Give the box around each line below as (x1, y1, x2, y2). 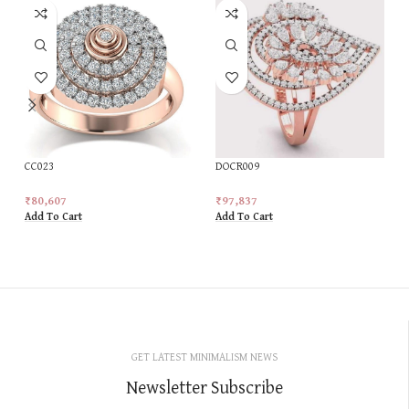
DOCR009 (215, 156, 259, 174)
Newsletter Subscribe (125, 373, 283, 401)
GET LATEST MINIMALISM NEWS (131, 349, 278, 365)
